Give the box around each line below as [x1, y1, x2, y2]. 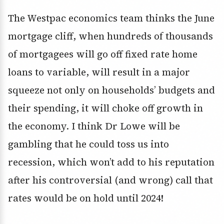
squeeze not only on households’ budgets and [8, 83, 215, 97]
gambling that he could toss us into [8, 137, 169, 151]
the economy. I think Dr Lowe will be [8, 119, 180, 133]
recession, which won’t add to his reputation [8, 155, 214, 169]
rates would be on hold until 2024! [8, 191, 163, 205]
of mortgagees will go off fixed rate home [8, 47, 197, 61]
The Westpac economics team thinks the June [8, 11, 214, 25]
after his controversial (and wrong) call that [8, 173, 213, 187]
